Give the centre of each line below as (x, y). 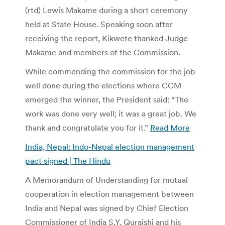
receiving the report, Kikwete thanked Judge (106, 38)
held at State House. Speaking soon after (99, 24)
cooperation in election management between (109, 194)
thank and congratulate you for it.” (88, 127)
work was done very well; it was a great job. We (111, 113)
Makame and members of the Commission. (103, 52)
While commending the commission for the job (110, 71)
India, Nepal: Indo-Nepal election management (110, 146)
